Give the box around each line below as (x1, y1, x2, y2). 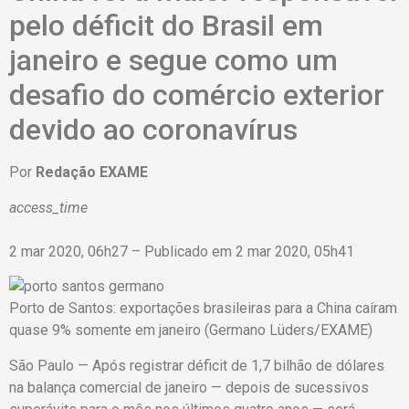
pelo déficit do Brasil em (9, 8, 323, 44)
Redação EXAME (36, 163, 148, 182)
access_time (9, 198, 88, 216)
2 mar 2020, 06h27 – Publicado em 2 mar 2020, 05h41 (9, 242, 354, 260)
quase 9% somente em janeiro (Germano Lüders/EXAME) (9, 321, 372, 340)
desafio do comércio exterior (9, 78, 384, 113)
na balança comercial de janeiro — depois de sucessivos (9, 378, 369, 396)
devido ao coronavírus (9, 112, 298, 148)
